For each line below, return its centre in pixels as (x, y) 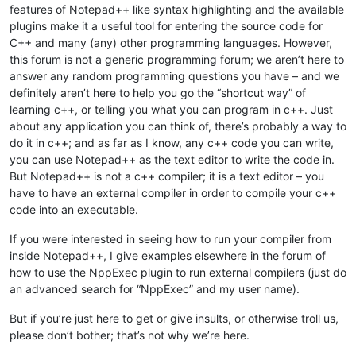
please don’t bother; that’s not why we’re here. (130, 335)
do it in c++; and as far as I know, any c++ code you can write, (172, 142)
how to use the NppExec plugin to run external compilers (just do (178, 272)
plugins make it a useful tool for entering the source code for (166, 25)
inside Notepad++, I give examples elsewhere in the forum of (168, 255)
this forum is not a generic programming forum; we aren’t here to (177, 59)
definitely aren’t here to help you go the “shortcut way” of (158, 92)
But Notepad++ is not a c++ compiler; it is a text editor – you (167, 176)
